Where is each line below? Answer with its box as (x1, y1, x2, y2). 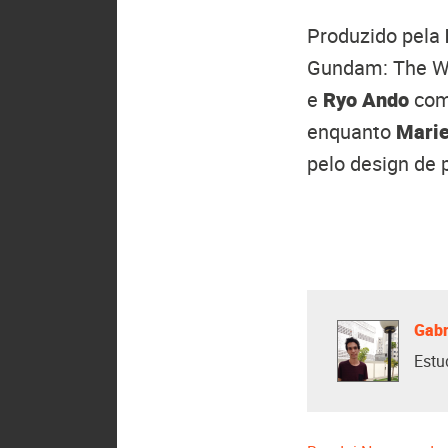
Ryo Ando (323, 86, 409, 113)
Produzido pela (307, 22, 445, 49)
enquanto (307, 118, 396, 145)
